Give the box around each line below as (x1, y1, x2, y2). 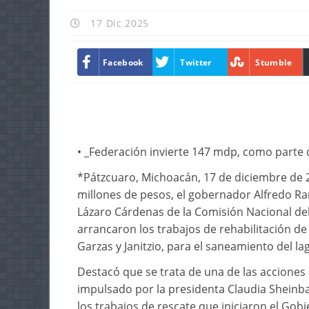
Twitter (180, 56, 212, 68)
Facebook (103, 56, 143, 68)
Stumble (255, 56, 292, 68)
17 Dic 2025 (87, 17, 150, 30)
